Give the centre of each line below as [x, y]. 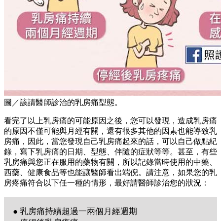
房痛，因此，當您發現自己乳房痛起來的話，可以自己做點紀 [110, 141]
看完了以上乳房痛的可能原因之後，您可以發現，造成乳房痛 [110, 120]
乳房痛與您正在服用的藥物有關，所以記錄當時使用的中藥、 [110, 162]
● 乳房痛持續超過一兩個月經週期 [75, 211]
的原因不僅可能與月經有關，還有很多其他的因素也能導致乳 [110, 131]
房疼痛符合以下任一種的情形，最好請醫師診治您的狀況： [107, 183]
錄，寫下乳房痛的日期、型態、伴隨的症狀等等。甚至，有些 [110, 151]
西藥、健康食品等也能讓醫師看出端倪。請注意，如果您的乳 [110, 172]
